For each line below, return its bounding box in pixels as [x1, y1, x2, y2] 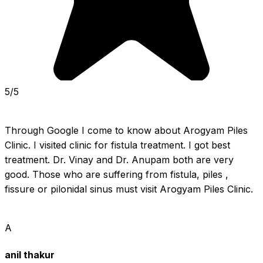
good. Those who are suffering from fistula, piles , [5, 168, 228, 180]
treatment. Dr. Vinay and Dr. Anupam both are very [5, 153, 234, 166]
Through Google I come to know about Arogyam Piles [5, 124, 248, 136]
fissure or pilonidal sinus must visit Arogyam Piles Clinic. [5, 183, 253, 195]
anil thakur [5, 249, 55, 261]
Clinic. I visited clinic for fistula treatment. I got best [5, 139, 230, 151]
